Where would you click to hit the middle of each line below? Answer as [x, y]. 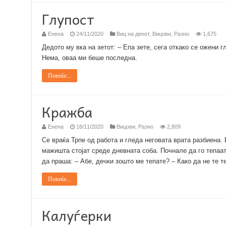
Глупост [68, 19]
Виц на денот [133, 34]
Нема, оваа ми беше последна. [89, 58]
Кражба [67, 112]
